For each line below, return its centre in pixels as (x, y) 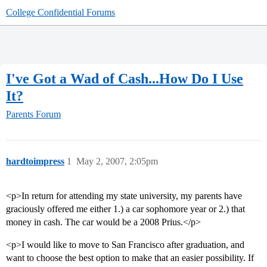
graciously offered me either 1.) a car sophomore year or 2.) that (125, 209)
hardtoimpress (35, 162)
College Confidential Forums (60, 12)
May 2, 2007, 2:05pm (117, 162)
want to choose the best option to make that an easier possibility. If (130, 258)
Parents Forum (33, 114)
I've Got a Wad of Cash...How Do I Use (125, 78)
